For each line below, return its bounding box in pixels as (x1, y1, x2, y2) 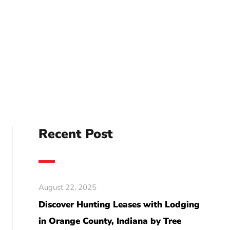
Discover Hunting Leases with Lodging (38, 199, 200, 210)
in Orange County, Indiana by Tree (38, 215, 181, 227)
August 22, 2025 (38, 182, 97, 193)
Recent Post (38, 125, 113, 143)
